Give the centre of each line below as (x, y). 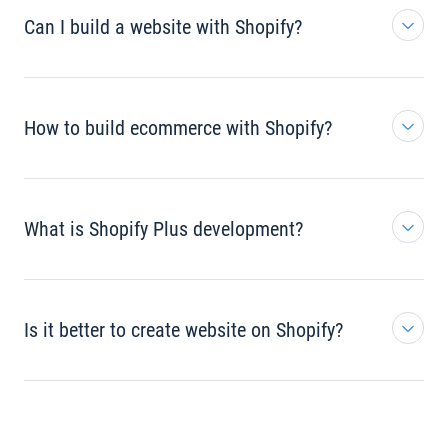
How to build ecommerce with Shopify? (178, 127)
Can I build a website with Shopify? (163, 26)
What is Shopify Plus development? (163, 228)
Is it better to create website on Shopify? (183, 329)
